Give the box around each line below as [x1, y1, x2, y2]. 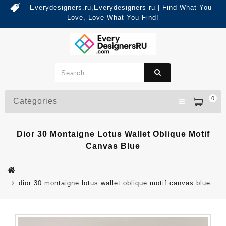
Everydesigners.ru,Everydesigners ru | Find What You [29, 4, 212, 11]
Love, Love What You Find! [67, 14, 159, 21]
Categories [13, 97, 58, 106]
